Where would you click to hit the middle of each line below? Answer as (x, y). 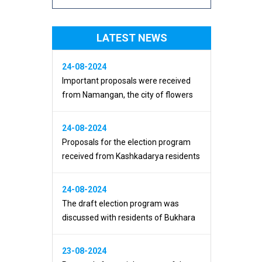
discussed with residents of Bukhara (129, 218)
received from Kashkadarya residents (131, 156)
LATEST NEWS (132, 38)
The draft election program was (120, 204)
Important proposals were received (126, 81)
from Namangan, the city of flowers (127, 95)
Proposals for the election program (126, 142)
